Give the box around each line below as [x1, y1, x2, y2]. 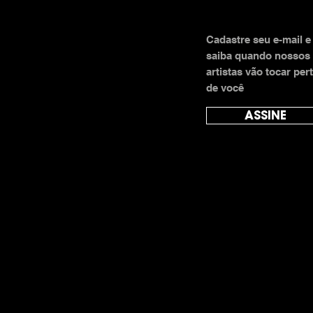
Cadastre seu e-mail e [206, 33, 311, 45]
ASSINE [244, 107, 286, 123]
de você [206, 81, 244, 94]
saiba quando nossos [206, 49, 310, 61]
